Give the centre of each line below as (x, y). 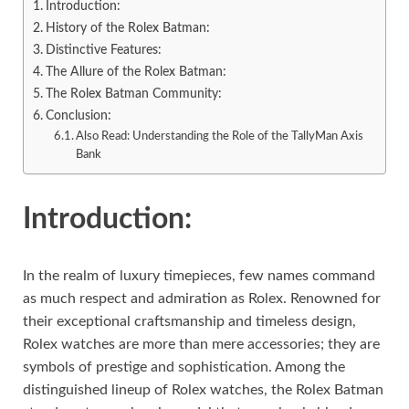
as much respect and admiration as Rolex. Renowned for (202, 298)
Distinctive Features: (103, 50)
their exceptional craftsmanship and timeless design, (189, 321)
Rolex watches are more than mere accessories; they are (201, 344)
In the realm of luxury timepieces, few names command (199, 275)
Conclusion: (78, 116)
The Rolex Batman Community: (133, 94)
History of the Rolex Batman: (127, 28)
